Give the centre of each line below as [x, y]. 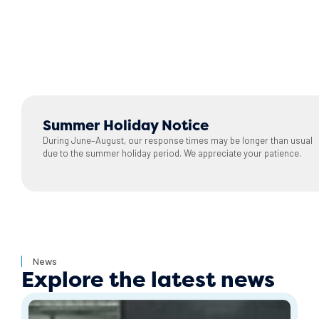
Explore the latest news [148, 279]
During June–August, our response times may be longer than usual [178, 141]
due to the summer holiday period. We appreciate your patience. [172, 153]
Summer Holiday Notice [126, 126]
